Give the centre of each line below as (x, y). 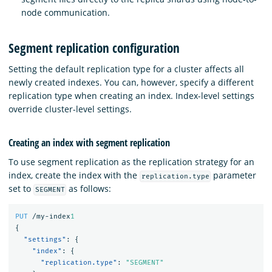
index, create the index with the (74, 175)
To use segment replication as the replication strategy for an (131, 161)
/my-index (51, 217)
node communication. (66, 13)
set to (21, 188)
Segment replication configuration (94, 48)
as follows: (89, 188)
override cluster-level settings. (70, 109)
